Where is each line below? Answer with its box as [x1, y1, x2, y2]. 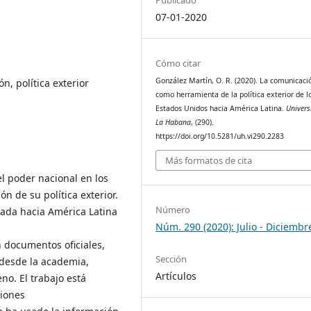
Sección [155, 252, 187, 265]
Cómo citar [155, 56, 201, 69]
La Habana [155, 117, 192, 127]
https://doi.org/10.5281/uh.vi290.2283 [155, 131, 285, 141]
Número [155, 203, 191, 217]
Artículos [155, 269, 197, 283]
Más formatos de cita [165, 154, 253, 167]
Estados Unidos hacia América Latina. [155, 103, 287, 113]
